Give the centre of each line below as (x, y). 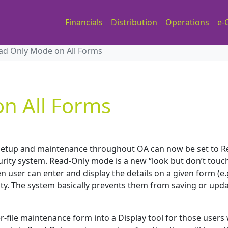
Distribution (134, 22)
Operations (187, 22)
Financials (84, 22)
